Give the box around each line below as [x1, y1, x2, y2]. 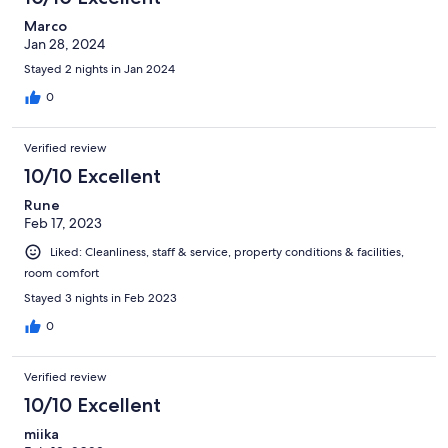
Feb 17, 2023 [24, 214, 102, 233]
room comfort [24, 265, 99, 282]
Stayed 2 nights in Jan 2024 [24, 61, 175, 78]
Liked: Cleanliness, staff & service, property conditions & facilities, [50, 244, 404, 261]
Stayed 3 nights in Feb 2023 [24, 290, 177, 307]
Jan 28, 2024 [24, 35, 105, 54]
